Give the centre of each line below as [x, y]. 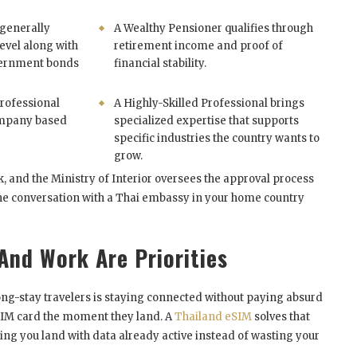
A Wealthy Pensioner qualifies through [214, 28]
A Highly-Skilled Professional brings [210, 103]
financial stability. [161, 63]
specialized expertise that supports [207, 120]
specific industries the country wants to [217, 138]
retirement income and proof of [199, 45]
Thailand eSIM [213, 316]
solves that [281, 316]
